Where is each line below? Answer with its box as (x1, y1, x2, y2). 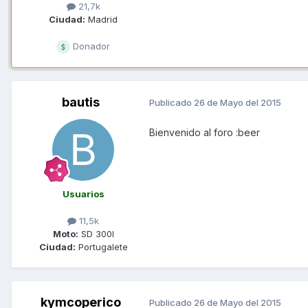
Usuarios (62, 188, 104, 199)
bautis (61, 94, 100, 109)
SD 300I (78, 228, 114, 239)
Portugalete (75, 241, 128, 252)
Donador (70, 40, 110, 52)
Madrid (85, 13, 118, 25)
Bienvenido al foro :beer (149, 126, 260, 138)
